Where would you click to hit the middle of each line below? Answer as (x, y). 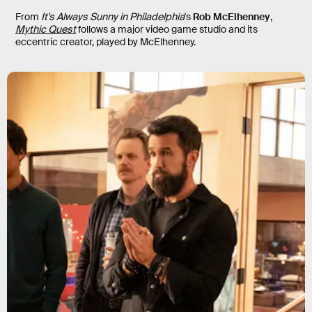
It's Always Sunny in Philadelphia (113, 16)
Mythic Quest (46, 29)
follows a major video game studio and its (167, 29)
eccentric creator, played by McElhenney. (106, 41)
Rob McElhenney (232, 16)
